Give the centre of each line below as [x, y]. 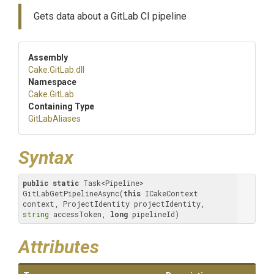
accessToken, [80, 214]
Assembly [48, 57]
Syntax [46, 157]
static [66, 183]
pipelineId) [154, 214]
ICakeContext [169, 193]
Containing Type [61, 106]
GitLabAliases [54, 119]
